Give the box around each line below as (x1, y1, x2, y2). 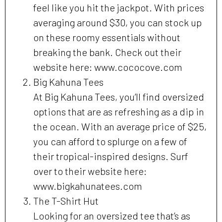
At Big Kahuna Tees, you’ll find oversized (33, 91, 204, 103)
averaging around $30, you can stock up (33, 16, 202, 29)
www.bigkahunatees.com (33, 180, 142, 192)
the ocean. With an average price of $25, (33, 120, 207, 133)
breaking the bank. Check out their (33, 46, 181, 58)
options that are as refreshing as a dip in (33, 106, 204, 118)
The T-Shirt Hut (33, 195, 99, 207)
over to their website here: (33, 165, 147, 177)
